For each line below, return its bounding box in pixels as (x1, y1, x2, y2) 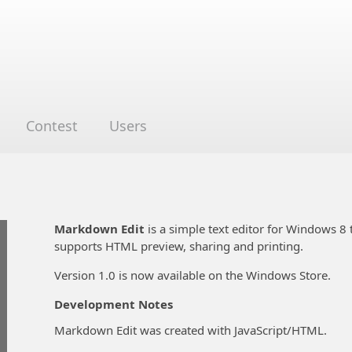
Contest (26, 116, 78, 135)
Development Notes (54, 296, 173, 313)
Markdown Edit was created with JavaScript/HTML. (54, 321, 327, 338)
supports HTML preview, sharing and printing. (54, 238, 303, 255)
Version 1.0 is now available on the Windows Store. (54, 267, 331, 284)
